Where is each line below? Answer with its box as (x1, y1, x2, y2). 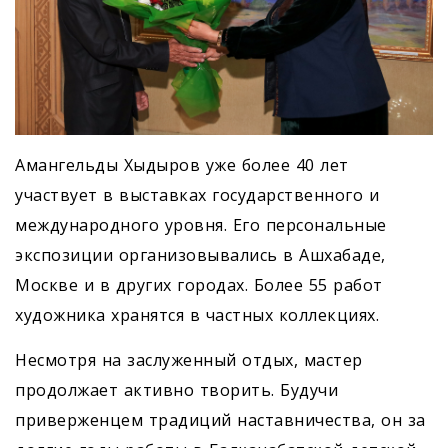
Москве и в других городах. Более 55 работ (15, 273, 383, 296)
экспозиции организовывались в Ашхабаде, (15, 243, 386, 266)
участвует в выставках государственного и (15, 183, 379, 206)
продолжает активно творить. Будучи (15, 378, 338, 401)
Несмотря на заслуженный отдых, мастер (15, 348, 363, 371)
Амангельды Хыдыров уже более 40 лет (15, 153, 349, 176)
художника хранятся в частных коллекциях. (15, 303, 379, 326)
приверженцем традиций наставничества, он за (15, 408, 426, 431)
